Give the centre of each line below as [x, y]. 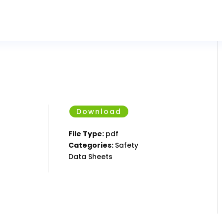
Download [99, 111]
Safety [127, 145]
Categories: [92, 145]
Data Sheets [91, 157]
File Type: [87, 134]
